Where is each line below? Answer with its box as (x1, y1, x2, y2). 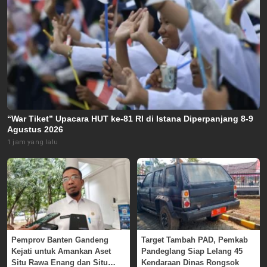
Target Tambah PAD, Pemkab (141, 235, 248, 245)
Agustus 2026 (7, 124, 63, 134)
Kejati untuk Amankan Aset (11, 247, 111, 256)
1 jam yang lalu (7, 138, 58, 146)
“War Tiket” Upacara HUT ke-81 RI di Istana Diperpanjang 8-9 (7, 113, 253, 123)
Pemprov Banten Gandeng (11, 235, 108, 245)
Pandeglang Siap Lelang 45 (141, 247, 243, 256)
